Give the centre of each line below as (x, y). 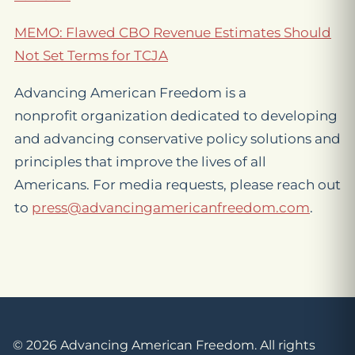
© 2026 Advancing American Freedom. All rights (164, 345)
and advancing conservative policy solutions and (177, 139)
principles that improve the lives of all (140, 162)
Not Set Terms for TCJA (91, 55)
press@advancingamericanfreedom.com (171, 208)
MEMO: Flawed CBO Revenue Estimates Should (173, 32)
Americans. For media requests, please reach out (177, 185)
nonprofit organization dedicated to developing (176, 116)
